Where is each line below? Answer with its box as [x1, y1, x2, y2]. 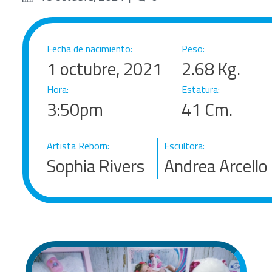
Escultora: [164, 138, 205, 153]
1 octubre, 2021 [47, 55, 163, 82]
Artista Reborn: [47, 138, 110, 153]
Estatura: [182, 81, 220, 97]
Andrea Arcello [164, 152, 268, 179]
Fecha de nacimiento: [47, 41, 133, 56]
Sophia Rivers [47, 152, 145, 179]
